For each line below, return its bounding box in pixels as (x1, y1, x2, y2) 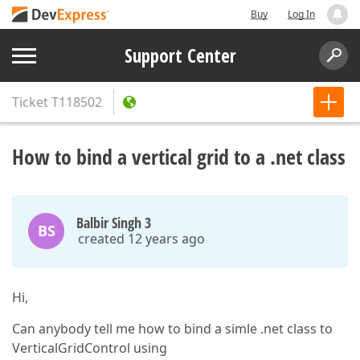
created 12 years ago (78, 230, 205, 247)
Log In (288, 7, 315, 21)
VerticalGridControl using (12, 339, 167, 357)
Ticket (12, 93, 48, 111)
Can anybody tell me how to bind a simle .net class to (12, 320, 333, 337)
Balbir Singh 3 (76, 213, 151, 232)
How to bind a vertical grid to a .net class (12, 142, 346, 171)
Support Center (124, 43, 236, 68)
